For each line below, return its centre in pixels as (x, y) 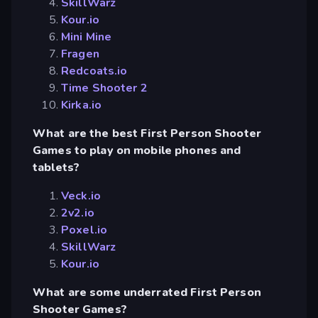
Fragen (80, 54)
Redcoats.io (94, 71)
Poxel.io (84, 230)
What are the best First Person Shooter (147, 133)
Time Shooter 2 (104, 88)
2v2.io (78, 213)
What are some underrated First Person (147, 292)
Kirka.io (82, 105)
